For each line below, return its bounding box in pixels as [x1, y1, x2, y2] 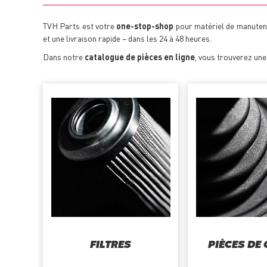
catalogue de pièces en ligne [85, 51, 195, 63]
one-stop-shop [116, 20, 174, 32]
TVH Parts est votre [43, 20, 117, 32]
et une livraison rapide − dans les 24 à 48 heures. [43, 33, 212, 44]
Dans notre [43, 51, 85, 63]
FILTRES [90, 241, 132, 250]
